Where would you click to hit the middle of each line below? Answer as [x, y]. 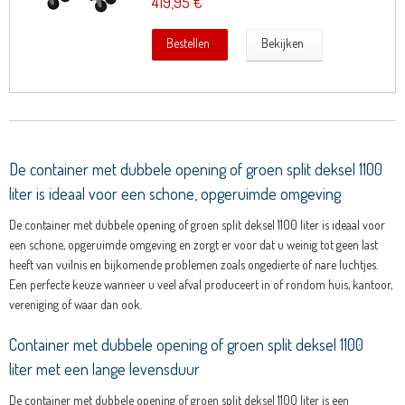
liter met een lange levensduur [104, 369]
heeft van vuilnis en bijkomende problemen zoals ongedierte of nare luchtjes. [193, 265]
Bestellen [188, 43]
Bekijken [283, 43]
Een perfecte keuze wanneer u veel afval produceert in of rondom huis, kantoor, [200, 285]
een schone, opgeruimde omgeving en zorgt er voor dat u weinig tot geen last [193, 245]
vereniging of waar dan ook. [75, 305]
